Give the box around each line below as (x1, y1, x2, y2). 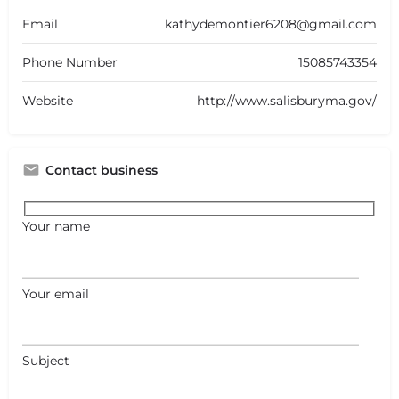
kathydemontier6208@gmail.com (165, 15, 377, 32)
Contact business (45, 161, 158, 178)
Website (22, 92, 73, 109)
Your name (22, 218, 90, 235)
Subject (22, 353, 69, 370)
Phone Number (22, 53, 118, 70)
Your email (22, 285, 89, 302)
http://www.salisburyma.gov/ (197, 92, 377, 109)
